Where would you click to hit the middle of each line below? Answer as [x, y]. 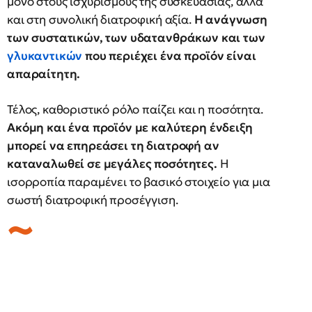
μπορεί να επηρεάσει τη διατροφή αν [113, 146]
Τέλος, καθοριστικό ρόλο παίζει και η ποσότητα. [135, 109]
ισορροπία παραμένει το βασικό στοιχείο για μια [139, 182]
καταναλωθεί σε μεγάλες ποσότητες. [114, 164]
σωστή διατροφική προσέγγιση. [93, 200]
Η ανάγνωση [231, 19]
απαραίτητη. [44, 74]
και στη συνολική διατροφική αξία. [101, 19]
